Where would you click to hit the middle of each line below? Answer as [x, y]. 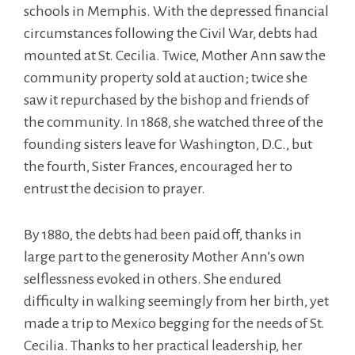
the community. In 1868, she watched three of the [174, 122]
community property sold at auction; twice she [166, 78]
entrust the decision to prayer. [115, 189]
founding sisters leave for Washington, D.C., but [168, 144]
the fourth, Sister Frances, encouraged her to [158, 166]
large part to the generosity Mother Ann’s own [164, 257]
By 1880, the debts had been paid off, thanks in [163, 235]
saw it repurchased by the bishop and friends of [166, 100]
